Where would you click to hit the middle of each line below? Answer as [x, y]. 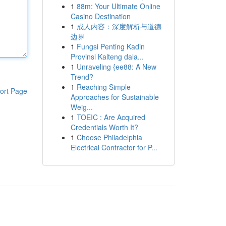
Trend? [82, 77]
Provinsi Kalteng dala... [107, 56]
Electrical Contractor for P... [114, 147]
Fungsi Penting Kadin [110, 46]
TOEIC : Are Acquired [111, 117]
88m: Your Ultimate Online [118, 6]
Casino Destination [100, 16]
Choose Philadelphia [109, 137]
